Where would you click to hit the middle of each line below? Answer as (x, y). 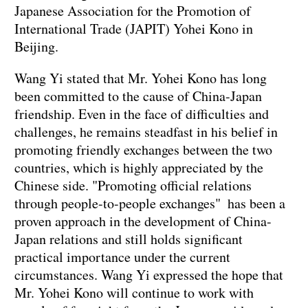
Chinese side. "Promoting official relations (133, 186)
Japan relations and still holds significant (129, 239)
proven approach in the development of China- (143, 221)
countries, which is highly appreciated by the (139, 168)
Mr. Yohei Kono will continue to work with (134, 293)
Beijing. (36, 47)
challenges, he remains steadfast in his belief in (150, 132)
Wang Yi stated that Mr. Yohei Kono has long (141, 78)
